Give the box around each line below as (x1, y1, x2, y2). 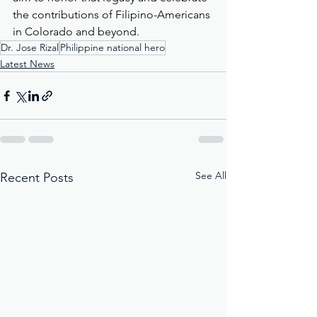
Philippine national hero (60, 41, 165, 54)
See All (195, 169, 226, 183)
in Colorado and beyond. (13, 25, 139, 39)
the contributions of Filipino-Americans (13, 8, 213, 22)
